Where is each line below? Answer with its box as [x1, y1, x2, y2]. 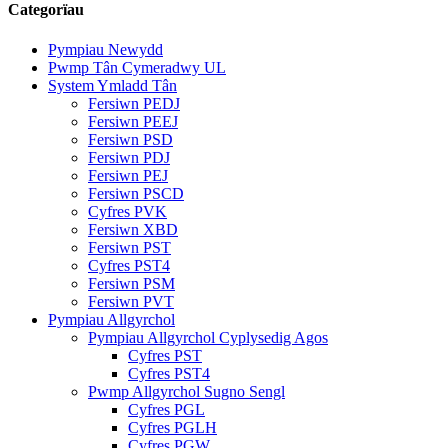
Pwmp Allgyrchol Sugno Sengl [88, 382, 285, 400]
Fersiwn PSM [88, 274, 175, 292]
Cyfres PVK [88, 202, 167, 220]
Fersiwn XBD [88, 220, 178, 238]
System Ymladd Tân [48, 76, 177, 94]
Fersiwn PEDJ [88, 94, 180, 112]
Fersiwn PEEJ [88, 112, 178, 130]
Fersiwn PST [88, 238, 171, 256]
